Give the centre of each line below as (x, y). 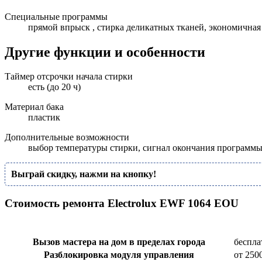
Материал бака (34, 107)
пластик (44, 118)
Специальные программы (56, 16)
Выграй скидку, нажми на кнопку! (84, 174)
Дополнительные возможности (67, 137)
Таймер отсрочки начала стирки (69, 77)
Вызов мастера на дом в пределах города (119, 242)
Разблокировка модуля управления (119, 254)
